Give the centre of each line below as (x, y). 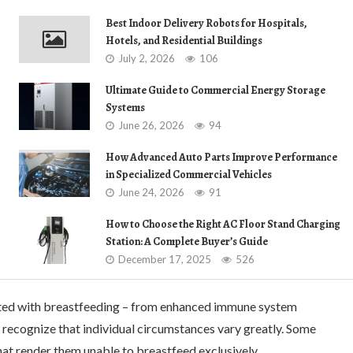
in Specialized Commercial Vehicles (189, 175)
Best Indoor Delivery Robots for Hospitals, (206, 23)
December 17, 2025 (165, 259)
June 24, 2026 (151, 192)
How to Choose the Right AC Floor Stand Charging (223, 224)
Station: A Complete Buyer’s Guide (187, 242)
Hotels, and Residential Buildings (184, 41)
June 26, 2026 (151, 125)
